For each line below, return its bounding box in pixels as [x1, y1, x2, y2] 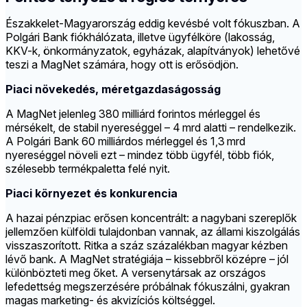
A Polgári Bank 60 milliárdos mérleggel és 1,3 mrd [5, 134, 245, 149]
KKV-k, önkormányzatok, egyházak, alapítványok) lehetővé [5, 44, 300, 58]
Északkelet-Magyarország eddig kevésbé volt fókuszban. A [5, 16, 300, 31]
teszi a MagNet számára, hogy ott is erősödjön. [5, 58, 238, 72]
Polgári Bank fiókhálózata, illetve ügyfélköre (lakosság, [5, 30, 275, 45]
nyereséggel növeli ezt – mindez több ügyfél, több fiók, [5, 148, 274, 162]
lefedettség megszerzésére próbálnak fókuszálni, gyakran [5, 280, 290, 294]
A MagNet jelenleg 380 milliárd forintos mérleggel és [5, 107, 260, 121]
